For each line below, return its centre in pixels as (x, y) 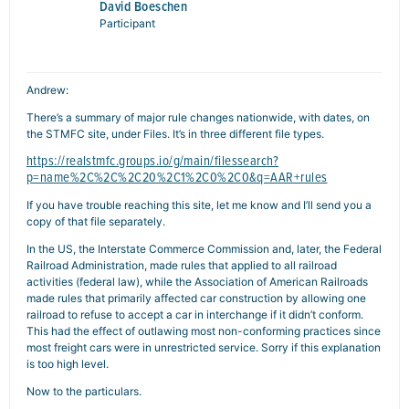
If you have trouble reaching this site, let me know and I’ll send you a (199, 205)
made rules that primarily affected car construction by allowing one (196, 298)
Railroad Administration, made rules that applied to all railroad (182, 265)
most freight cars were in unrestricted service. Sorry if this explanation (204, 347)
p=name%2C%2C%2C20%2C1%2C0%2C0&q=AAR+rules (177, 177)
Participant (127, 23)
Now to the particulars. (84, 391)
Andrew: (47, 90)
